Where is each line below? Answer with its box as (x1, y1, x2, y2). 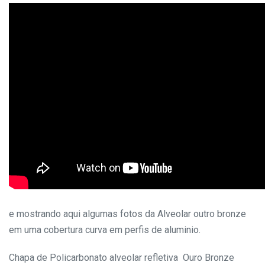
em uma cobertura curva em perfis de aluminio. (9, 224, 201, 235)
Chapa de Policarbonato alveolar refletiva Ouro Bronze (9, 252, 234, 263)
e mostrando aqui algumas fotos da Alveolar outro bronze (9, 208, 246, 219)
